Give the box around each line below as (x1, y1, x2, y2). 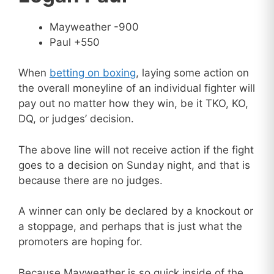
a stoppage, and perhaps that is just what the (18, 220, 242, 233)
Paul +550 (50, 35, 100, 48)
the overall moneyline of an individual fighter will (18, 82, 255, 95)
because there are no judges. (18, 174, 163, 187)
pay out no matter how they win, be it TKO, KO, (18, 97, 248, 110)
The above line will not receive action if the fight (18, 143, 254, 156)
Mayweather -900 (50, 20, 139, 33)
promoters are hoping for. (18, 235, 143, 248)
